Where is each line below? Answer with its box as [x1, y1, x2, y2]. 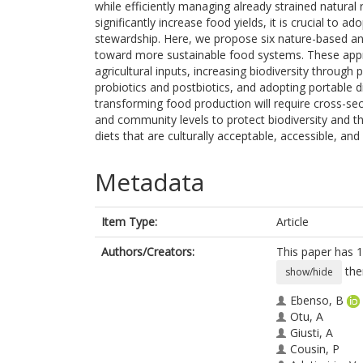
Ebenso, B [290, 293, 344, 308]
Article [276, 214, 309, 229]
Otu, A [290, 309, 323, 324]
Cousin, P [290, 341, 340, 357]
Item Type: [101, 214, 157, 229]
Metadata [95, 165, 204, 199]
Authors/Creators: [101, 244, 194, 259]
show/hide [285, 265, 333, 279]
